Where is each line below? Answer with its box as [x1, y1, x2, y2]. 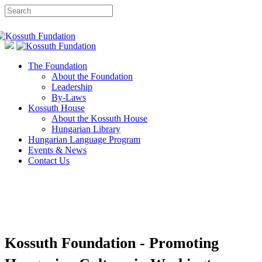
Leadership [51, 82, 92, 92]
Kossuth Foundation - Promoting [5, 235, 219, 251]
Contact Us [28, 156, 70, 166]
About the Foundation [51, 71, 133, 81]
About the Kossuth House [51, 113, 147, 123]
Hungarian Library [51, 124, 120, 134]
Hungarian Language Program [28, 135, 140, 144]
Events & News [28, 145, 87, 155]
